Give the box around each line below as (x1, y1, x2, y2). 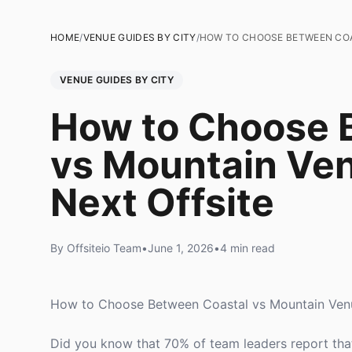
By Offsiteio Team (50, 241, 141, 255)
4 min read (220, 241, 275, 255)
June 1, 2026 (148, 241, 214, 255)
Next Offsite (50, 179, 274, 225)
